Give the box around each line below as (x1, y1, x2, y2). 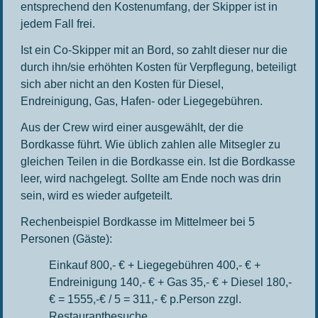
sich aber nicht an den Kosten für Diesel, (21, 78, 224, 90)
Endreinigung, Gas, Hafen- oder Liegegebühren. (21, 95, 263, 107)
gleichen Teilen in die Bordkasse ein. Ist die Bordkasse (21, 155, 296, 168)
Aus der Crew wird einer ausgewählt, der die (21, 121, 244, 133)
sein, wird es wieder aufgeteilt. (21, 190, 173, 202)
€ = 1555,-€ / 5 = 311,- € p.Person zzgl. (49, 293, 242, 305)
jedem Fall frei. (21, 18, 99, 30)
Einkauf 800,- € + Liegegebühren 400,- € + (49, 259, 261, 271)
